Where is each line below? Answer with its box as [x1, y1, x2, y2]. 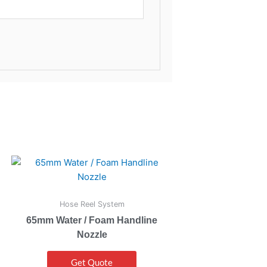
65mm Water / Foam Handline [26, 215, 157, 225]
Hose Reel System [59, 200, 125, 209]
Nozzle [76, 229, 107, 240]
